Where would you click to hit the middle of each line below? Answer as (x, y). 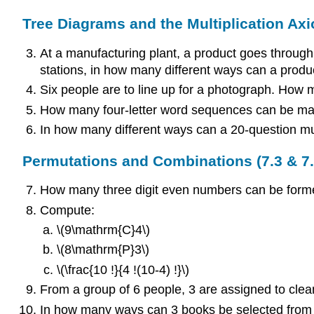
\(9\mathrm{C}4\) (104, 230)
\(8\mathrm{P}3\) (103, 250)
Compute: (67, 210)
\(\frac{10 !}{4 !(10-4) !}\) (123, 269)
